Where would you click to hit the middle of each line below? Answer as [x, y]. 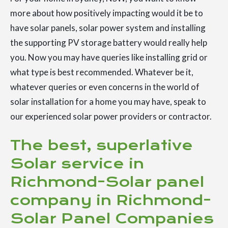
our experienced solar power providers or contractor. [111, 117]
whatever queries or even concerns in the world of [105, 87]
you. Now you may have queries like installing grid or [109, 58]
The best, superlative [102, 146]
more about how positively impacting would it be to [107, 13]
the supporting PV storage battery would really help [109, 43]
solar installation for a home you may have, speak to [108, 102]
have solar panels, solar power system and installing [108, 28]
